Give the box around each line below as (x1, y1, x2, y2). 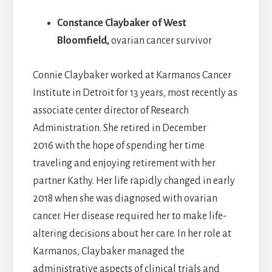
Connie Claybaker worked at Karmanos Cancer (32, 70, 231, 81)
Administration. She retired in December (32, 123, 206, 134)
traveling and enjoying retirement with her (32, 158, 216, 169)
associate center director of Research (32, 105, 189, 117)
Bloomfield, (56, 35, 111, 47)
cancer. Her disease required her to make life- (32, 211, 226, 222)
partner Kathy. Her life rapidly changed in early (32, 175, 235, 187)
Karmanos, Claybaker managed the (32, 246, 185, 257)
